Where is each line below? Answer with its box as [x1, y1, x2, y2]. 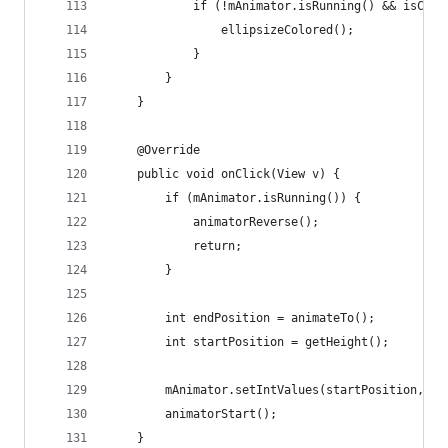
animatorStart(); [109, 407, 277, 421]
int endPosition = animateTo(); [109, 311, 375, 325]
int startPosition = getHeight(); [109, 335, 389, 349]
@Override [109, 143, 200, 157]
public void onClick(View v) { [109, 167, 340, 181]
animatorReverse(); [109, 215, 319, 229]
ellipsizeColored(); [109, 23, 354, 37]
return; [109, 239, 242, 253]
